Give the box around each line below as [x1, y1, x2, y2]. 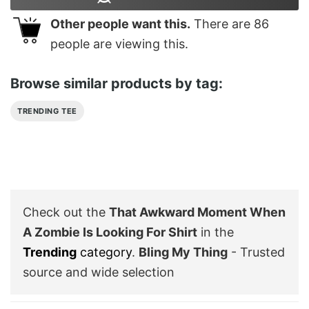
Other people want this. [50, 17, 190, 32]
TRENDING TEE [17, 106, 77, 116]
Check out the [23, 204, 109, 219]
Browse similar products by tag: [10, 74, 223, 92]
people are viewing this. [50, 37, 188, 52]
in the [197, 224, 234, 239]
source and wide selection [23, 264, 175, 279]
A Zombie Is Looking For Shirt [23, 224, 197, 239]
